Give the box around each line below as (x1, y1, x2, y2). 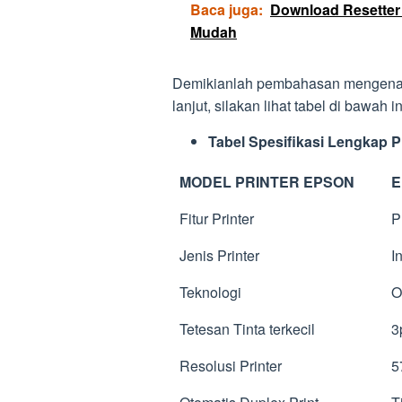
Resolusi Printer (179, 354, 282, 376)
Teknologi (179, 281, 241, 302)
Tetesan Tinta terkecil (179, 318, 315, 339)
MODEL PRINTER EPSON (179, 170, 354, 192)
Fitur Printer (179, 207, 254, 229)
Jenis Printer (179, 244, 259, 266)
